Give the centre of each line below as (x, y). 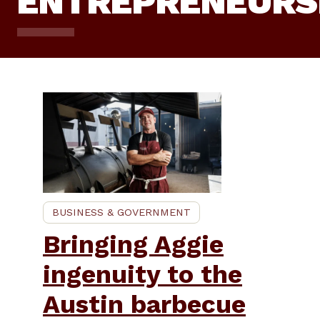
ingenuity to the (142, 274)
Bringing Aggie (133, 244)
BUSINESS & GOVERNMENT (121, 212)
